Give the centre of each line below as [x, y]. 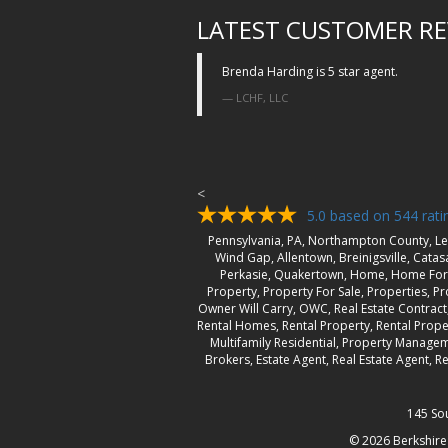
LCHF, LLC [262, 97]
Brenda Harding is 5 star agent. [310, 71]
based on [360, 215]
